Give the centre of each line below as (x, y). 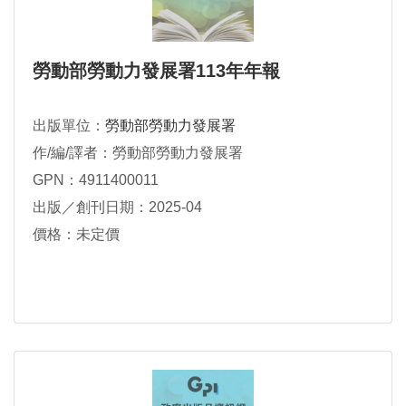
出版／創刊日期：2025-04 (117, 208)
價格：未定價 (76, 235)
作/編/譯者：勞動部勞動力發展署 (138, 153)
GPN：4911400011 (96, 180)
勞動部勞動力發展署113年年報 (156, 71)
